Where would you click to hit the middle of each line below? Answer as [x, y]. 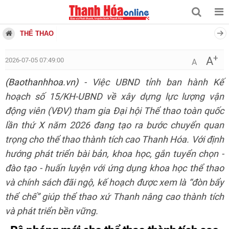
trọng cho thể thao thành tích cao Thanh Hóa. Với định [114, 140]
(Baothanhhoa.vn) [42, 82]
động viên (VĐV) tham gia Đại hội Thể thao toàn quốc [114, 111]
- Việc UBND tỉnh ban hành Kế [151, 82]
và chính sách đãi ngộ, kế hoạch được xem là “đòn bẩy [114, 182]
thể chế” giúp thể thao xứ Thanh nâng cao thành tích [114, 197]
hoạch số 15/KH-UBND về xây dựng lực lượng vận [114, 97]
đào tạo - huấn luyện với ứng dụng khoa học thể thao [114, 168]
